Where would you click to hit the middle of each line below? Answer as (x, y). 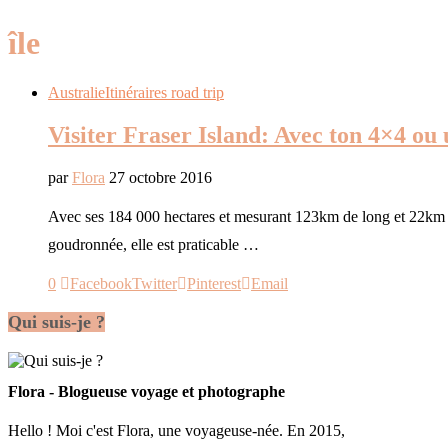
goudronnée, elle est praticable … (153, 244)
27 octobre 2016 (160, 177)
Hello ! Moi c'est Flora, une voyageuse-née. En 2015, (176, 431)
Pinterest (214, 283)
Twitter (154, 283)
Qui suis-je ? (56, 322)
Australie (76, 92)
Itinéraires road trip (164, 92)
